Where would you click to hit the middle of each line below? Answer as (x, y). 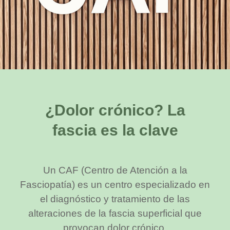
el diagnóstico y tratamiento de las (115, 199)
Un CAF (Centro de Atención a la (115, 170)
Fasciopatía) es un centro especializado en (115, 185)
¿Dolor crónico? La (115, 110)
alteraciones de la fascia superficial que (115, 214)
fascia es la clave (115, 130)
